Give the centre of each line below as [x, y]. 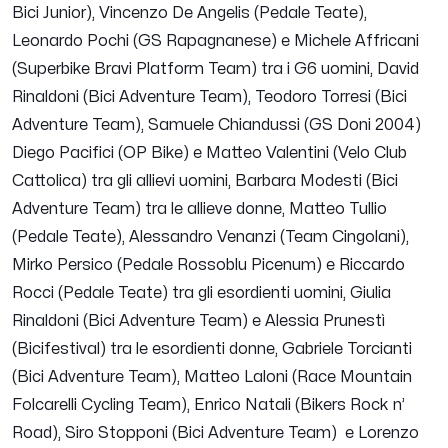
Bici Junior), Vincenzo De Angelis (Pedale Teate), [189, 13]
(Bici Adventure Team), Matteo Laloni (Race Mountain [212, 377]
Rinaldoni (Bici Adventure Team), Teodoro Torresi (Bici [209, 97]
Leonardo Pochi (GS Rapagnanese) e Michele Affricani [215, 41]
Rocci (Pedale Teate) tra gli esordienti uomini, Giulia [201, 293]
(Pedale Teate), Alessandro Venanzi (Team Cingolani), [210, 237]
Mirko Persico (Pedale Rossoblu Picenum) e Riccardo [208, 265]
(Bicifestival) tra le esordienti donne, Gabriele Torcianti [212, 349]
